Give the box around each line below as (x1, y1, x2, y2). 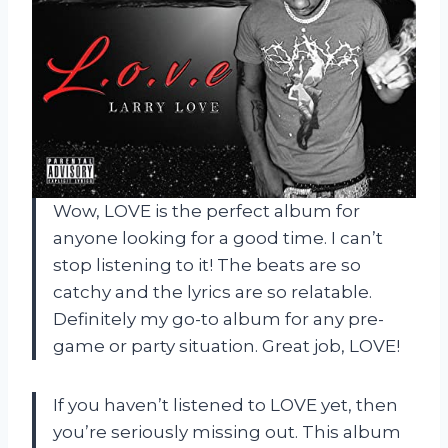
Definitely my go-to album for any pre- (53, 308, 384, 329)
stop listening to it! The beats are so (53, 254, 361, 275)
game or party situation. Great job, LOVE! (53, 335, 400, 356)
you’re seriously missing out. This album (53, 421, 401, 442)
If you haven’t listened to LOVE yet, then (53, 394, 398, 415)
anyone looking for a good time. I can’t (53, 227, 383, 248)
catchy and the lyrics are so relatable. (53, 281, 372, 302)
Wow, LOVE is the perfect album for (53, 200, 360, 221)
